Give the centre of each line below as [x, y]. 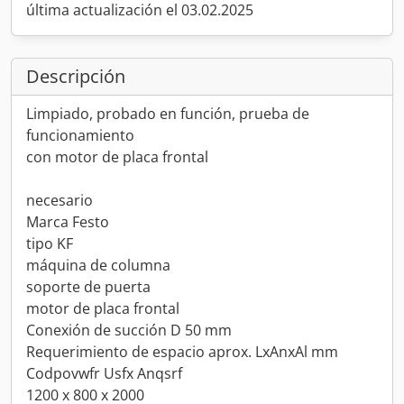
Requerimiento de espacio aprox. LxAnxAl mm [182, 352]
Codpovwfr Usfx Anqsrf [104, 373]
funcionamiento [80, 135]
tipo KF [50, 243]
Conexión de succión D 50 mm [129, 330]
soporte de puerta [88, 287]
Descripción [76, 76]
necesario [60, 200]
